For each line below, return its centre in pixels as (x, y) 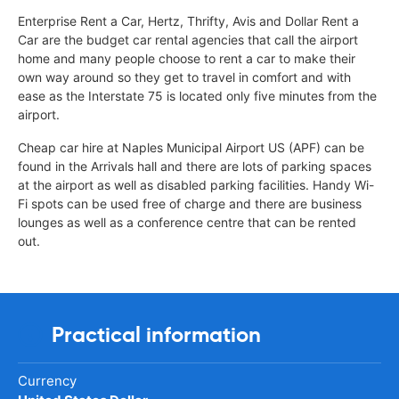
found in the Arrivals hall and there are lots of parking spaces (195, 166)
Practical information (156, 334)
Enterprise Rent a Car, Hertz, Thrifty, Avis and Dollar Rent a (188, 20)
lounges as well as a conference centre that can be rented (187, 222)
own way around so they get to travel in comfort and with (184, 77)
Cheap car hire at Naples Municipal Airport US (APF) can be (191, 147)
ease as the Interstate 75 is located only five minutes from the (197, 95)
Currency (47, 380)
